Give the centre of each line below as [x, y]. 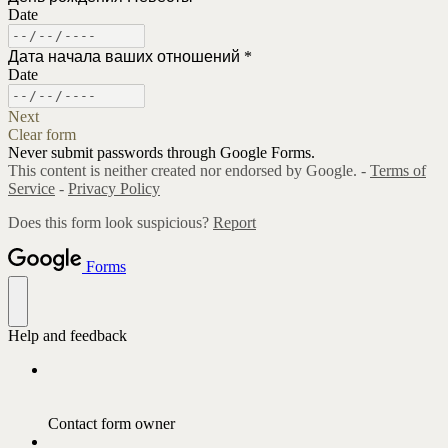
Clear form [42, 134]
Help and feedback [67, 335]
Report [234, 222]
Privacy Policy [114, 188]
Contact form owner [111, 423]
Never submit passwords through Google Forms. [161, 152]
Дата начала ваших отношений [124, 56]
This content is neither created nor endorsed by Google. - [189, 170]
